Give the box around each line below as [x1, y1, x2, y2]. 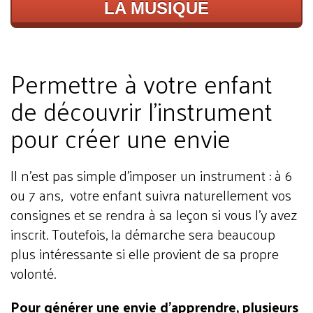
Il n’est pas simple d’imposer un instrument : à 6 [10, 163, 292, 189]
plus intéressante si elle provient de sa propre [10, 241, 279, 267]
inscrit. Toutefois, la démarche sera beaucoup [10, 221, 275, 247]
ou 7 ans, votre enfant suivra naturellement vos [10, 182, 291, 208]
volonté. [10, 261, 56, 286]
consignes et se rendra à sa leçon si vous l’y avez [10, 202, 297, 228]
